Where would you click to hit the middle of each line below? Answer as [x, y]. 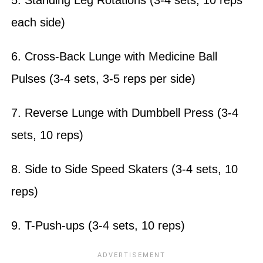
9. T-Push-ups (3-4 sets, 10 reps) [100, 225]
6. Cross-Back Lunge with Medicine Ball [114, 56]
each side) [38, 22]
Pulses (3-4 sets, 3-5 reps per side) [103, 78]
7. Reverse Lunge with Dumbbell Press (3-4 [124, 112]
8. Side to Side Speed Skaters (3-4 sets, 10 [124, 169]
